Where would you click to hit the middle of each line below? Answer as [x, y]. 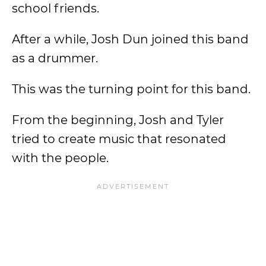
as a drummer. [55, 58]
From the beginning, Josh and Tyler [118, 120]
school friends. [56, 8]
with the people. [62, 158]
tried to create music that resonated [119, 139]
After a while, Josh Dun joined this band [130, 39]
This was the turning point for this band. [131, 89]
